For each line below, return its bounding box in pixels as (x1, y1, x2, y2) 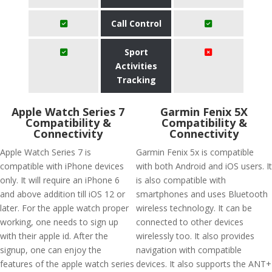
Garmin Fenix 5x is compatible (136, 146, 254, 158)
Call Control (110, 18, 161, 29)
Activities (115, 60, 157, 72)
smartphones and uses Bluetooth (136, 188, 268, 200)
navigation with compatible (136, 244, 242, 256)
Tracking (116, 74, 156, 86)
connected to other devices (136, 216, 243, 228)
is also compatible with (136, 174, 226, 186)
